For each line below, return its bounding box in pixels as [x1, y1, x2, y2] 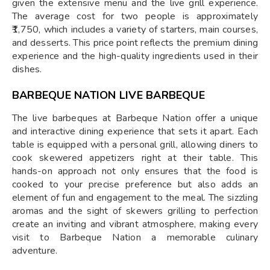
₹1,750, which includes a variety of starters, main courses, [12, 23, 258, 36]
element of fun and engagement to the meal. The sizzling [12, 191, 258, 204]
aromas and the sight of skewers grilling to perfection [12, 204, 258, 218]
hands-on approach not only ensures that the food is [12, 165, 258, 178]
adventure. [12, 244, 58, 257]
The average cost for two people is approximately [12, 10, 258, 23]
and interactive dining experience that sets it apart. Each [12, 125, 258, 138]
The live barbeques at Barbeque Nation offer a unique [12, 111, 258, 125]
